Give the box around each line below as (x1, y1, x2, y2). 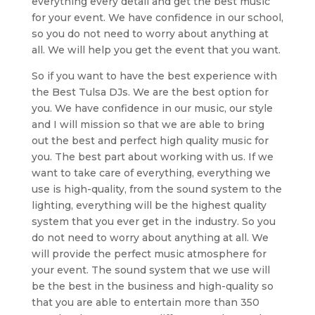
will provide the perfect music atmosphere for (31, 247, 266, 260)
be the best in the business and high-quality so (31, 279, 274, 292)
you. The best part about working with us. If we (31, 150, 274, 163)
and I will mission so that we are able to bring (31, 117, 264, 131)
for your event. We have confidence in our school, (31, 11, 283, 24)
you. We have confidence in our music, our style (31, 101, 273, 115)
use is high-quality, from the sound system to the (31, 182, 282, 195)
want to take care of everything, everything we (31, 166, 271, 179)
